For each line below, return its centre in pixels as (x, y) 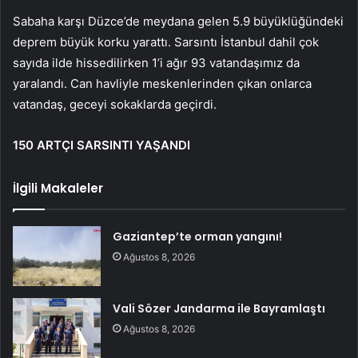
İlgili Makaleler (58, 189)
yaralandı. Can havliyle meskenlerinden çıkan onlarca (162, 84)
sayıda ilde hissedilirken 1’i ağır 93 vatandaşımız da (156, 63)
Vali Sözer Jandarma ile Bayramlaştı (219, 309)
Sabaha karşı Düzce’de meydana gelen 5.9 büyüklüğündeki (178, 22)
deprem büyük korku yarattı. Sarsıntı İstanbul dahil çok (166, 42)
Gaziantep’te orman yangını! (198, 237)
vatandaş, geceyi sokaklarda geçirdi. (115, 105)
